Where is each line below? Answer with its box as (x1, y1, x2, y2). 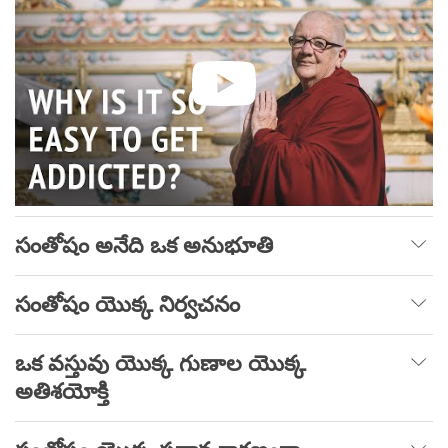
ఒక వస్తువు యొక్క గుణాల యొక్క (15, 351, 306, 377)
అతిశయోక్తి (15, 379, 108, 405)
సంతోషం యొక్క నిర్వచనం (15, 292, 240, 318)
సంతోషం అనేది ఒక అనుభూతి (15, 233, 273, 259)
